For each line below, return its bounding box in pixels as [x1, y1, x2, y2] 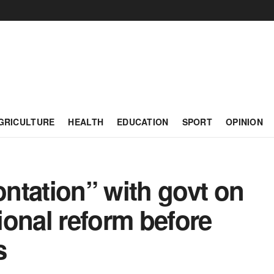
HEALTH [68, 116, 104, 128]
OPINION [226, 116, 263, 128]
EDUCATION [117, 116, 169, 128]
